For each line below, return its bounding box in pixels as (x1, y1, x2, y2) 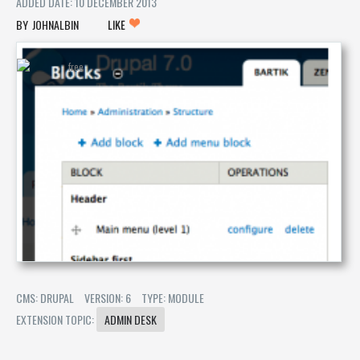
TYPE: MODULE (141, 288, 204, 306)
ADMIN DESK (104, 310, 157, 328)
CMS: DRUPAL (16, 288, 74, 306)
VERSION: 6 (84, 288, 131, 306)
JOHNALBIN (32, 16, 79, 33)
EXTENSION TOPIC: (16, 310, 96, 328)
